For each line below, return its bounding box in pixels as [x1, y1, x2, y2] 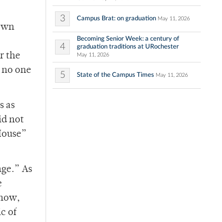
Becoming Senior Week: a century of [77, 35, 179, 43]
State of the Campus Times [77, 71, 154, 79]
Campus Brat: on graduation [77, 15, 156, 22]
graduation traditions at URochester [77, 43, 179, 51]
